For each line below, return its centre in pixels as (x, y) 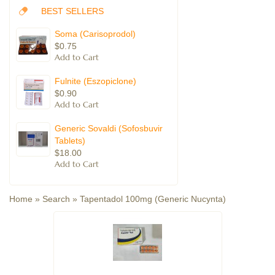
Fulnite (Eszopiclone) (95, 81)
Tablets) (70, 141)
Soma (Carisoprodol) (95, 34)
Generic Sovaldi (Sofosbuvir (109, 129)
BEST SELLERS (72, 11)
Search (56, 199)
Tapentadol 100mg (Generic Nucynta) (153, 199)
